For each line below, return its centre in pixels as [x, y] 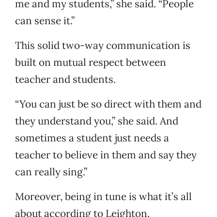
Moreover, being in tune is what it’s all [103, 197]
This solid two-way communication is [103, 46]
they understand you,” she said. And [97, 121]
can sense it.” [45, 21]
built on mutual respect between [91, 62]
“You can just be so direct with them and [108, 104]
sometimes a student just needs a [92, 138]
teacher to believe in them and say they [106, 155]
